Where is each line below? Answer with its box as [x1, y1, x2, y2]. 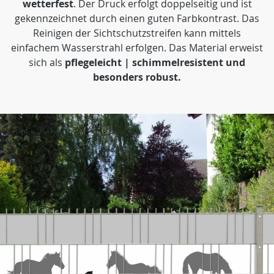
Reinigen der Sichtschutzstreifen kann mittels [33, 26, 241, 40]
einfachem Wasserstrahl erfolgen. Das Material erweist [11, 41, 263, 54]
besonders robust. [93, 70, 181, 84]
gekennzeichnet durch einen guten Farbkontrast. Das [15, 12, 259, 25]
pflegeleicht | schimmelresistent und [65, 56, 245, 69]
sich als [29, 56, 65, 69]
